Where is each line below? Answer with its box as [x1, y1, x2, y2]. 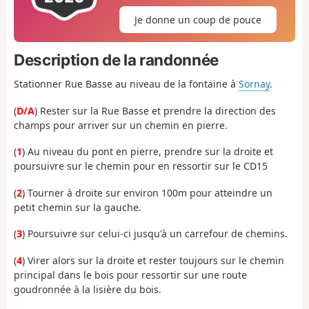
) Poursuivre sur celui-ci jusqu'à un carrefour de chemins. [22, 227, 288, 241]
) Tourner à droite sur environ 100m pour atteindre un [22, 186, 272, 199]
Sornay [239, 77, 270, 91]
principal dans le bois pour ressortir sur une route [14, 268, 247, 281]
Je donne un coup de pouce [134, 13, 261, 27]
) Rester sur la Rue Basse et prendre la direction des [34, 103, 276, 117]
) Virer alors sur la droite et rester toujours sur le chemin [22, 253, 284, 267]
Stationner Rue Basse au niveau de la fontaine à [14, 77, 239, 91]
